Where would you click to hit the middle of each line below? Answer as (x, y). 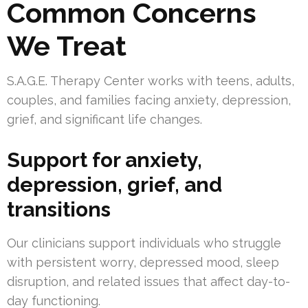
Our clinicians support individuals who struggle (144, 243)
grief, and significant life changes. (104, 120)
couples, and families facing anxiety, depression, (149, 100)
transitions (59, 210)
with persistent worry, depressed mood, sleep (143, 263)
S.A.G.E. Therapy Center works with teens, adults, (151, 81)
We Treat (67, 46)
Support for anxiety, (104, 160)
